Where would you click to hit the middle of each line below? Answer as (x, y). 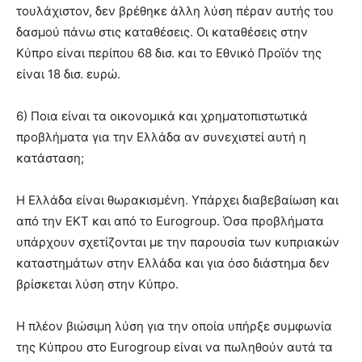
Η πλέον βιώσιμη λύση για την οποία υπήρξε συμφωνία (174, 326)
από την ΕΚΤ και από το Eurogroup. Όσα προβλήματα (170, 221)
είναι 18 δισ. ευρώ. (68, 74)
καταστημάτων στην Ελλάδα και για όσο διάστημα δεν (173, 263)
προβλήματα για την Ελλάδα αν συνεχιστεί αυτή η (161, 137)
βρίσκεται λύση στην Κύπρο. (97, 284)
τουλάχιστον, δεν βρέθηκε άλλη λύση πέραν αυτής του (175, 11)
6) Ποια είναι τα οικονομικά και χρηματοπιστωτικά (162, 116)
